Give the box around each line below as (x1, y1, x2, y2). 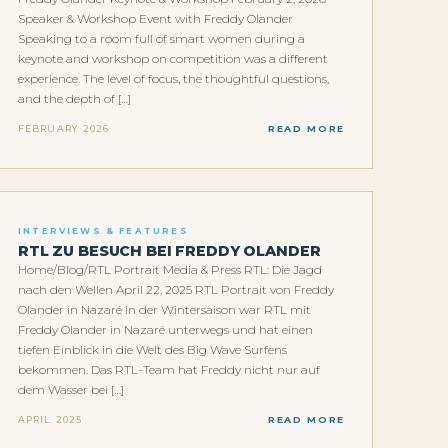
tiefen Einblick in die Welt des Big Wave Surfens (18, 342, 287, 358)
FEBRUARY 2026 (18, 122, 110, 134)
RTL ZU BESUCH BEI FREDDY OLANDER (18, 242, 321, 261)
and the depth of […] (18, 91, 131, 107)
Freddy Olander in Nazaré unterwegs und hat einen (18, 322, 313, 338)
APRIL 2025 (18, 413, 83, 425)
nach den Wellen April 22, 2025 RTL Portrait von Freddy (18, 282, 334, 298)
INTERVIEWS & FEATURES (18, 226, 189, 237)
